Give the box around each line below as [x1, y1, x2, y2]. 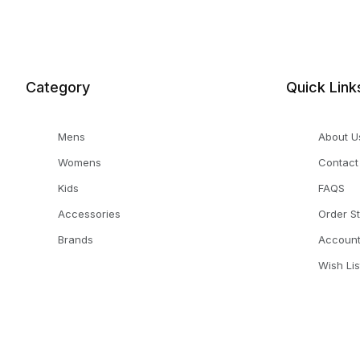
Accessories [58, 207, 121, 221]
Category [26, 79, 90, 96]
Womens [58, 156, 101, 170]
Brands [58, 233, 93, 247]
